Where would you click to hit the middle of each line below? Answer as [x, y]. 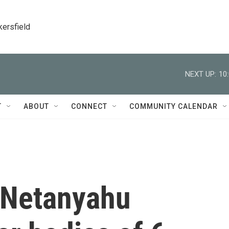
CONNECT [89, 106]
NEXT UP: [201, 74]
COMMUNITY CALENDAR [174, 106]
